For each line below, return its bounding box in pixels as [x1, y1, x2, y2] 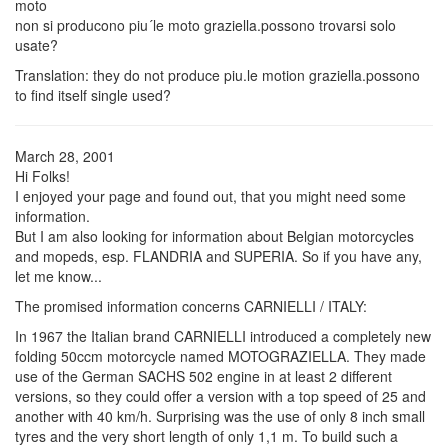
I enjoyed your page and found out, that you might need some [15, 185, 406, 206]
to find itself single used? [15, 84, 171, 105]
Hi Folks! [15, 165, 70, 186]
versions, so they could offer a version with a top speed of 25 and [15, 385, 426, 406]
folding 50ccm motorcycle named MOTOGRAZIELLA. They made [15, 345, 426, 366]
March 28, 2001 [15, 145, 115, 166]
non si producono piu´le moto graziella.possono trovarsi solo [15, 14, 396, 35]
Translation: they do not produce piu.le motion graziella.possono [15, 64, 420, 85]
